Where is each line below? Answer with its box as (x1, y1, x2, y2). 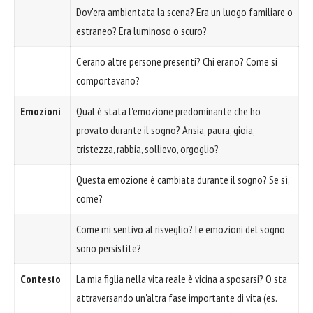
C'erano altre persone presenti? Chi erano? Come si (76, 54, 277, 69)
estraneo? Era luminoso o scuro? (76, 24, 207, 38)
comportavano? (76, 73, 140, 88)
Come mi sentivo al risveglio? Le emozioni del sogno (76, 222, 285, 237)
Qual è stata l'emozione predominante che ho (76, 104, 261, 119)
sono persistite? (76, 241, 141, 256)
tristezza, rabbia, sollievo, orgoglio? (76, 142, 219, 156)
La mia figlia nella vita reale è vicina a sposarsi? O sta (76, 272, 287, 286)
